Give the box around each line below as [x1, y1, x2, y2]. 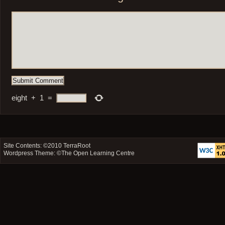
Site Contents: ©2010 [4, 142, 64, 149]
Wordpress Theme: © [4, 149, 62, 157]
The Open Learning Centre [61, 149, 135, 157]
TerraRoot [63, 142, 91, 149]
